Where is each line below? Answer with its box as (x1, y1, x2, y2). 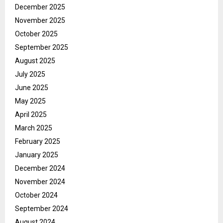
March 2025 (15, 123, 52, 132)
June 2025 (15, 83, 48, 92)
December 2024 (15, 164, 65, 172)
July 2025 (15, 70, 45, 78)
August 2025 (15, 56, 55, 65)
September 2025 (15, 43, 68, 51)
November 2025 (15, 16, 65, 24)
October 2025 (15, 29, 58, 38)
